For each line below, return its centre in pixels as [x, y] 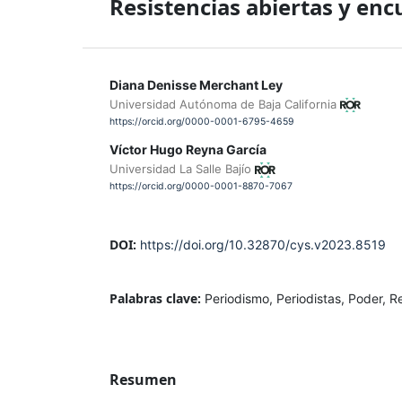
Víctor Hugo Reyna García [188, 149]
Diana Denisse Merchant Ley [196, 84]
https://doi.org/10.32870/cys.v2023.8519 [263, 244]
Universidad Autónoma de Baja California [225, 104]
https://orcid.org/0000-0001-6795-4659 [202, 121]
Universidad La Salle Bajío [182, 168]
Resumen [143, 379]
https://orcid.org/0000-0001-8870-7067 [201, 186]
